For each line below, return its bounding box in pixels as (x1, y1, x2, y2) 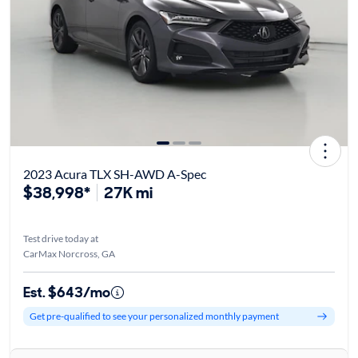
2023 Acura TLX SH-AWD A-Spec (22, 165, 206, 181)
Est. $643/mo (22, 282, 110, 302)
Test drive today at (22, 232, 98, 245)
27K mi (103, 181, 153, 203)
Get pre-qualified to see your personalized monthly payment (29, 310, 279, 323)
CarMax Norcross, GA (22, 247, 115, 260)
